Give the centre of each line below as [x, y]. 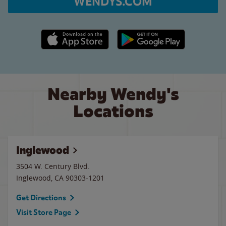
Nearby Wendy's [113, 94]
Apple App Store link [75, 35]
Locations [113, 111]
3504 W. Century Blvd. [53, 166]
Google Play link [143, 35]
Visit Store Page [44, 212]
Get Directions [41, 198]
